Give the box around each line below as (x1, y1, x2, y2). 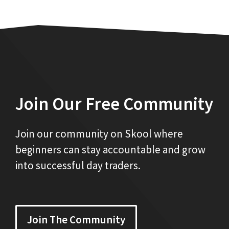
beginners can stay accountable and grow (15, 143, 205, 157)
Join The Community (27, 212, 125, 226)
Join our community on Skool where (15, 127, 183, 141)
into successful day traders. (15, 158, 141, 173)
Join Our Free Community (15, 93, 213, 116)
